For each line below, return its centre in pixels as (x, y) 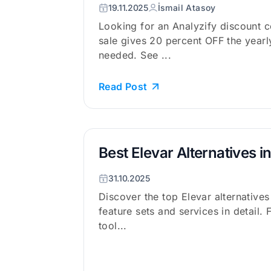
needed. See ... (135, 55)
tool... (113, 226)
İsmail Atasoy (187, 8)
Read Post (123, 87)
